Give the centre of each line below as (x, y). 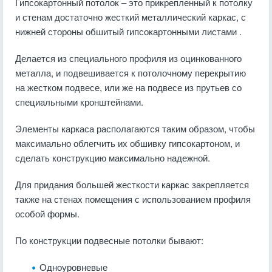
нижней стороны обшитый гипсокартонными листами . (128, 31)
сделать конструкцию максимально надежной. (113, 158)
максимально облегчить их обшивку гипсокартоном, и (127, 143)
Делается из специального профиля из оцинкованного (128, 58)
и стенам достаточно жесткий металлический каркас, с (131, 17)
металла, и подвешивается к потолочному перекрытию (131, 73)
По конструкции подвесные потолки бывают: (109, 240)
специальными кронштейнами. (79, 102)
